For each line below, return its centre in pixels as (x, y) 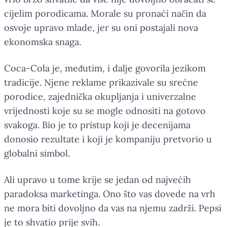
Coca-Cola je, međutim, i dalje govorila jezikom (105, 68)
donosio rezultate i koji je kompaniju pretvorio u (108, 139)
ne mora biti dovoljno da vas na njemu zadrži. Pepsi (113, 208)
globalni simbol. (37, 153)
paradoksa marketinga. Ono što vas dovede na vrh (110, 194)
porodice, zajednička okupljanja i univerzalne (100, 96)
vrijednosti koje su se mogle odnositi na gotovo (105, 110)
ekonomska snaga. (43, 42)
